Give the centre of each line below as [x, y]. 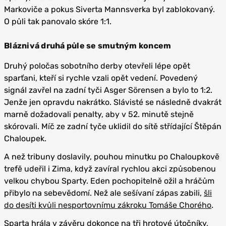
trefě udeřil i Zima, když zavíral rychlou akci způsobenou [110, 169]
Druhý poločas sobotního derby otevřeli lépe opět [97, 66]
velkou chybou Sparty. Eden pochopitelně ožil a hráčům [109, 181]
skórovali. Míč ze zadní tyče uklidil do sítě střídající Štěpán [113, 126]
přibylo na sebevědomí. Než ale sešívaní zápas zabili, [104, 193]
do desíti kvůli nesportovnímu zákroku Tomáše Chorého [108, 205]
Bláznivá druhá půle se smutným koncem [88, 46]
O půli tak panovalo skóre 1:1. [58, 21]
